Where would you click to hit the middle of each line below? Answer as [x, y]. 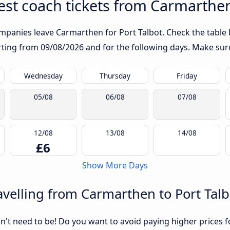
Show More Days [115, 165]
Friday [187, 76]
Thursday [115, 76]
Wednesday [43, 76]
